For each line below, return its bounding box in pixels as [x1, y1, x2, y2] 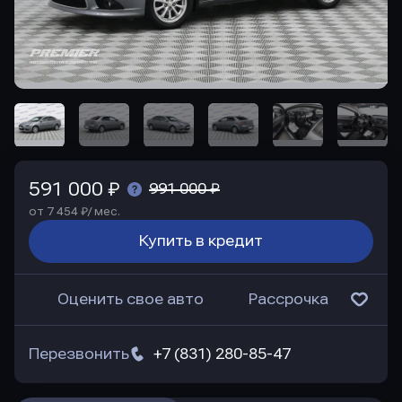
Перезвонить [29, 345, 129, 363]
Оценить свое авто [57, 291, 204, 309]
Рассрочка [249, 291, 328, 309]
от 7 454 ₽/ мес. [29, 205, 120, 219]
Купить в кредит [139, 232, 263, 250]
